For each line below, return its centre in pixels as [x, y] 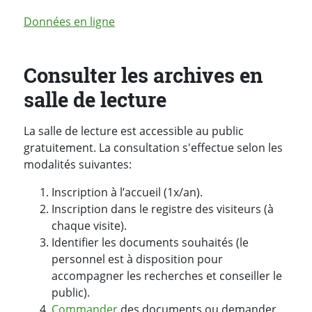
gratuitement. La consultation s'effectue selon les [153, 147]
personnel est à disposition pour [137, 259]
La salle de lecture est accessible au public [134, 131]
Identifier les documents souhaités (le [150, 242]
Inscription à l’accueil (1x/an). [127, 192]
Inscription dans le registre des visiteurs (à [163, 209]
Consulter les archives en [143, 76]
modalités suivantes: [78, 164]
